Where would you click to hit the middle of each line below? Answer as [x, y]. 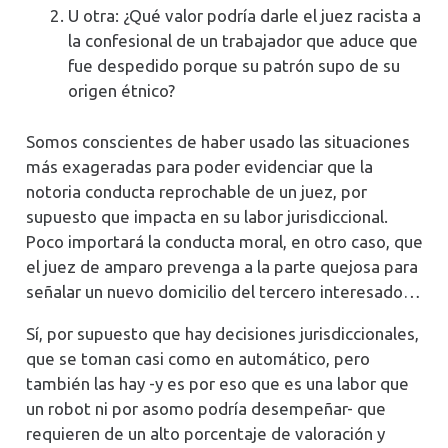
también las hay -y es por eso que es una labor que [217, 383]
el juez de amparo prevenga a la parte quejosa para [221, 266]
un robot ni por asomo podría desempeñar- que [205, 408]
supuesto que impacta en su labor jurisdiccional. [206, 216]
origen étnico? [121, 91]
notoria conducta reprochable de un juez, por [196, 191]
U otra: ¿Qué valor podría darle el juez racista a [244, 16]
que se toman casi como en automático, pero [197, 358]
